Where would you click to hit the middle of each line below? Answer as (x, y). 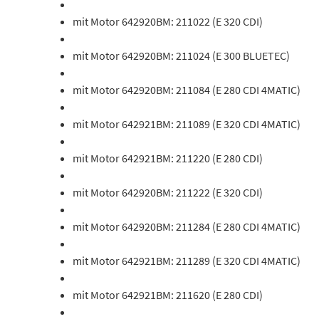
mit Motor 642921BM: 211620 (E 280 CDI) (168, 295)
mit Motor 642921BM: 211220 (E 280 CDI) (168, 158)
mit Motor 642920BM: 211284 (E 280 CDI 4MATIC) (187, 226)
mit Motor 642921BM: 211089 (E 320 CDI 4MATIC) (187, 124)
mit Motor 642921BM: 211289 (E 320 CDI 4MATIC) (187, 261)
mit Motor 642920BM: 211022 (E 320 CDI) (168, 21)
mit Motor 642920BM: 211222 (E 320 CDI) (168, 192)
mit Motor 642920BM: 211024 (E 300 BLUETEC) (181, 56)
